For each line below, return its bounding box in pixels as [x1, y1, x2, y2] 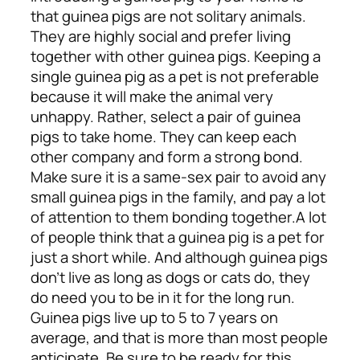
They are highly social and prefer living [31, 25, 291, 47]
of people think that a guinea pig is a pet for [31, 226, 325, 247]
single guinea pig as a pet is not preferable [31, 65, 319, 87]
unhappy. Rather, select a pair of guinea [31, 105, 301, 127]
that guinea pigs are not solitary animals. [31, 5, 306, 27]
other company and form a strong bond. [31, 145, 303, 167]
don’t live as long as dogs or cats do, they [31, 266, 310, 288]
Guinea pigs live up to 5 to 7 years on [31, 306, 278, 328]
